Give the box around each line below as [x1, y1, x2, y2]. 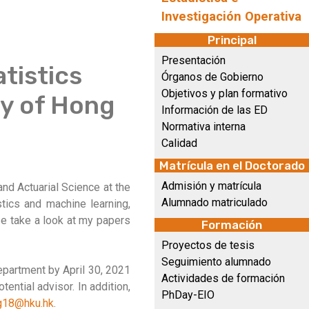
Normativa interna [161, 120, 246, 133]
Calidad [161, 137, 197, 150]
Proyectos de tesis [161, 239, 255, 252]
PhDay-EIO [161, 288, 215, 301]
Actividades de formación [161, 272, 285, 285]
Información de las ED [161, 103, 268, 117]
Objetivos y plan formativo [161, 87, 288, 100]
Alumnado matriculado [161, 196, 268, 209]
